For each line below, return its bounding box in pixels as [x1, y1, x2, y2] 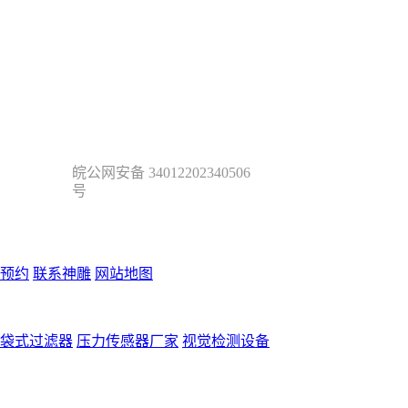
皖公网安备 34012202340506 [72, 164, 250, 180]
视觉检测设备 [182, 332, 270, 349]
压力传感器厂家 [76, 332, 178, 349]
